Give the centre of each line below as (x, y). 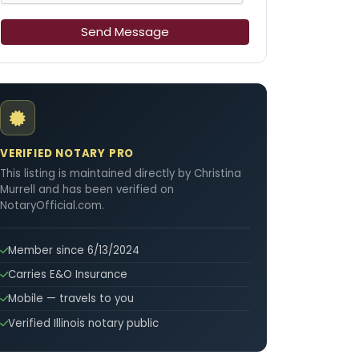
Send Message (125, 32)
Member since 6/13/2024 (74, 250)
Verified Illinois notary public (83, 323)
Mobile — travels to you (71, 299)
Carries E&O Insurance (68, 275)
